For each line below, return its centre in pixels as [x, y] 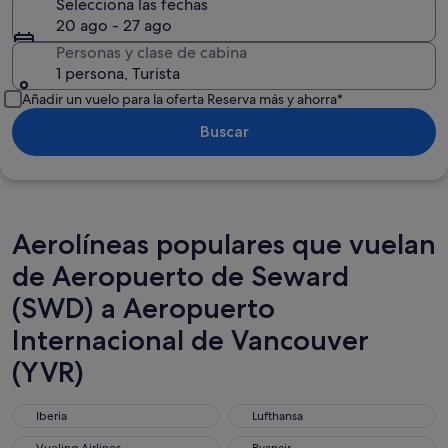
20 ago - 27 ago [114, 25]
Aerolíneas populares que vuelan [224, 244]
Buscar [224, 131]
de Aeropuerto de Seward [180, 276]
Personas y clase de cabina [151, 52]
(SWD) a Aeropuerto [143, 308]
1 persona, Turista [118, 73]
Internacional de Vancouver [190, 340]
